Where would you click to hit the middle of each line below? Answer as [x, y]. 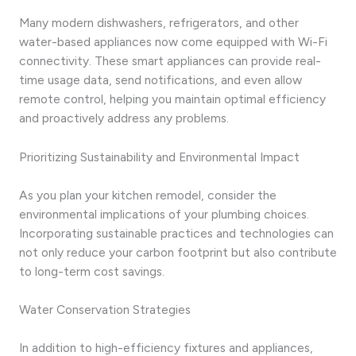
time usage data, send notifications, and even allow [161, 80]
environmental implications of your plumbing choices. [164, 214]
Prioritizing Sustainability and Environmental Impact [159, 157]
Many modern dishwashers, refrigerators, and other [159, 23]
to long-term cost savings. [92, 271]
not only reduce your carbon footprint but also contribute [178, 252]
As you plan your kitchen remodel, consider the [148, 195]
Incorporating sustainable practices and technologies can [176, 233]
